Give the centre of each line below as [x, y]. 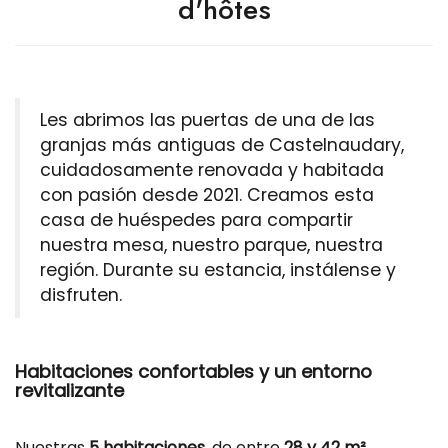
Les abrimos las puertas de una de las [207, 120]
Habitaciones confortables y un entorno [193, 371]
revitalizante [72, 390]
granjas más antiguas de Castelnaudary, [222, 145]
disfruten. [81, 295]
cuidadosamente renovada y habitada [212, 170]
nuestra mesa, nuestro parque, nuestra [211, 245]
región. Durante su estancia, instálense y [218, 270]
